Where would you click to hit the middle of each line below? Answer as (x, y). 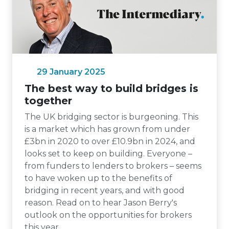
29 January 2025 (71, 72)
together (48, 101)
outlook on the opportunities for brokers (108, 215)
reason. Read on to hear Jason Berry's (101, 203)
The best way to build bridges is (111, 88)
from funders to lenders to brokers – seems (113, 166)
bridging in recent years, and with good (105, 190)
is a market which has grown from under (107, 129)
